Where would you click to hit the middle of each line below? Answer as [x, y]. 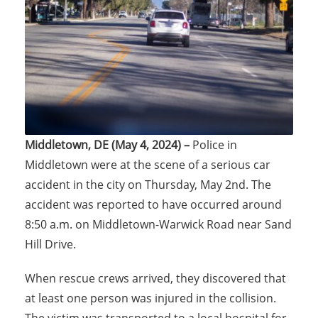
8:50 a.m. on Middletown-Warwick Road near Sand [158, 224]
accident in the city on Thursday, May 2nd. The [148, 185]
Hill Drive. [50, 244]
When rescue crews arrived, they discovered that [155, 278]
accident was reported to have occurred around [153, 204]
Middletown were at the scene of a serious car [148, 165]
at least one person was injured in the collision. [150, 298]
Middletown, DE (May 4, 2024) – [109, 145]
